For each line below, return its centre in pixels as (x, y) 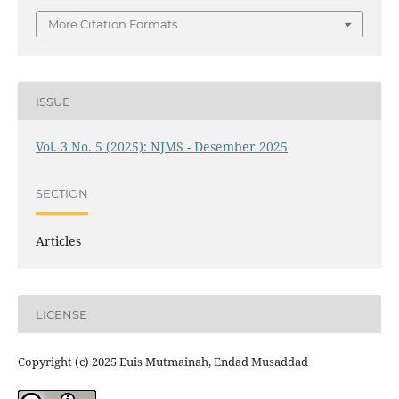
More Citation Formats (113, 24)
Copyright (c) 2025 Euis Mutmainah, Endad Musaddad (163, 362)
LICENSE (61, 314)
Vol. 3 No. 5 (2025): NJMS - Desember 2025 (161, 147)
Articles (58, 241)
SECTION (61, 193)
